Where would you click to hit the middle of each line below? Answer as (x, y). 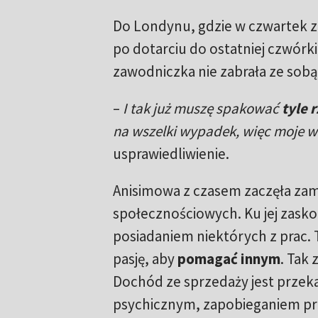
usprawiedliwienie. (171, 154)
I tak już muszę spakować (202, 109)
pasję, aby (145, 259)
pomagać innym (229, 259)
